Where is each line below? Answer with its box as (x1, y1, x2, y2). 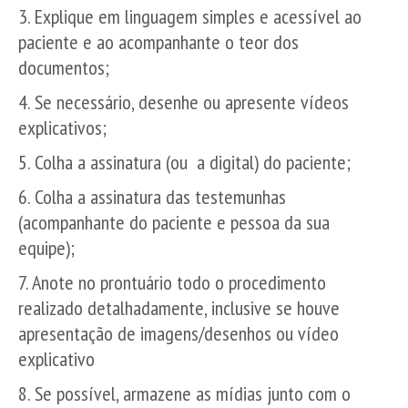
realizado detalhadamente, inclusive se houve (18, 295, 340, 321)
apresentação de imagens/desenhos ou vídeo (18, 321, 339, 346)
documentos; (18, 55, 109, 80)
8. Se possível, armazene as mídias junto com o (18, 381, 351, 406)
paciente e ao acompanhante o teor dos (18, 29, 299, 55)
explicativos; (18, 115, 107, 140)
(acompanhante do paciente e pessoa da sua (18, 209, 330, 235)
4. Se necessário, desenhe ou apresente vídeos (18, 89, 349, 115)
